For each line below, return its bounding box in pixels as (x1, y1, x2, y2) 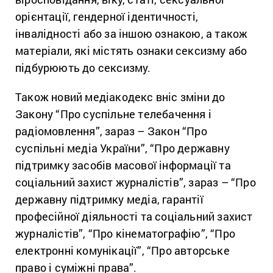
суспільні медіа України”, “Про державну (15, 140, 230, 155)
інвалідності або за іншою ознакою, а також (15, 26, 248, 41)
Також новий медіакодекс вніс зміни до (15, 89, 225, 104)
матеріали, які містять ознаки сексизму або (15, 43, 247, 58)
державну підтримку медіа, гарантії (15, 191, 204, 207)
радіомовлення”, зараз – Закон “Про (15, 123, 207, 138)
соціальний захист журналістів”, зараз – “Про (15, 174, 256, 190)
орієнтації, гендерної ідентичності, (15, 9, 198, 24)
